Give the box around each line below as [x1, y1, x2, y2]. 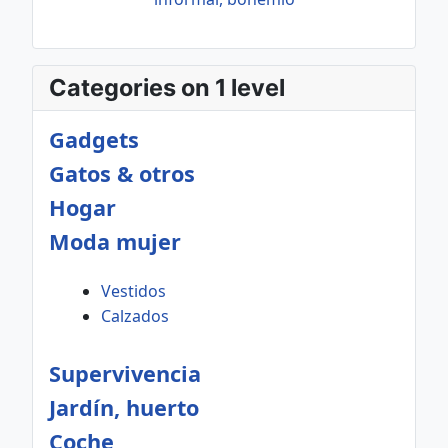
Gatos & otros [49, 159, 195, 188]
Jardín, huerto [49, 393, 199, 422]
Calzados [101, 305, 169, 327]
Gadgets [49, 125, 139, 154]
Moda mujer [49, 227, 181, 256]
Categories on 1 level [49, 73, 285, 102]
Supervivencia [49, 359, 201, 388]
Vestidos [101, 280, 166, 302]
